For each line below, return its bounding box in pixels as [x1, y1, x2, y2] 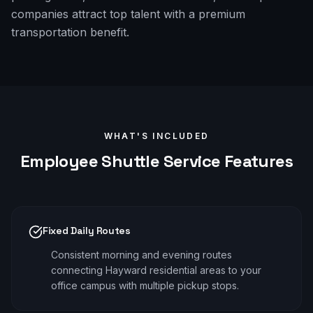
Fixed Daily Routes [43, 224, 131, 237]
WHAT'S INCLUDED [103, 131, 210, 141]
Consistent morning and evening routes [51, 249, 232, 261]
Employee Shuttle [20, 150, 160, 172]
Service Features [159, 150, 293, 172]
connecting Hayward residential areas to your [51, 264, 261, 276]
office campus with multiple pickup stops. [51, 279, 239, 291]
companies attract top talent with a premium [11, 7, 245, 21]
